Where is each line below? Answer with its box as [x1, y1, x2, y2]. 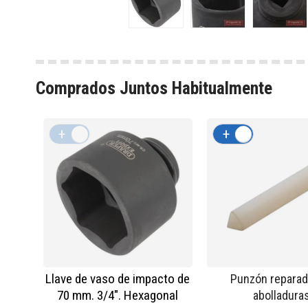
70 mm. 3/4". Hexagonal [57, 287, 179, 303]
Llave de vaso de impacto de [45, 270, 190, 287]
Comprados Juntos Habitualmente [36, 77, 272, 98]
